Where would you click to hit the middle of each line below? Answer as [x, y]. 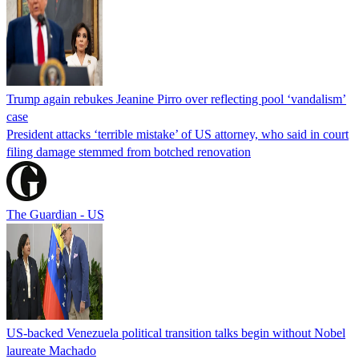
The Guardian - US [55, 215]
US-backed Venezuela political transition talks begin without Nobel [176, 333]
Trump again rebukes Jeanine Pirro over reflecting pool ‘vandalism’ [176, 99]
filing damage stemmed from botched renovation [129, 152]
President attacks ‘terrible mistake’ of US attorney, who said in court [177, 135]
